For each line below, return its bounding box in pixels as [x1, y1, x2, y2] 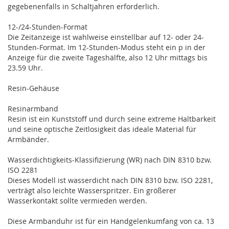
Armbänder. [8, 134, 49, 144]
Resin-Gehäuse [8, 83, 59, 93]
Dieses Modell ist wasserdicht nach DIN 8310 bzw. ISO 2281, [8, 175, 213, 185]
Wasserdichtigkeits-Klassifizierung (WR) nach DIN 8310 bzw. [8, 154, 212, 165]
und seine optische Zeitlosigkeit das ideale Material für [8, 124, 196, 134]
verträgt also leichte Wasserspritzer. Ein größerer [8, 185, 176, 195]
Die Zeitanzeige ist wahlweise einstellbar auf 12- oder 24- [8, 32, 204, 42]
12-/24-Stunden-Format [8, 21, 87, 32]
